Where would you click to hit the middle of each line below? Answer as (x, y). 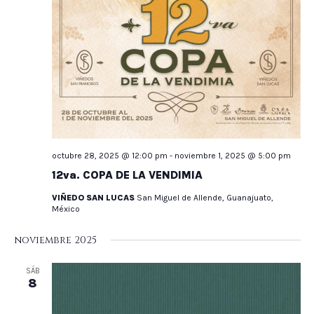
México (66, 209)
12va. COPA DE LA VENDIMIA (127, 175)
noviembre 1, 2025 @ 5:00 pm (232, 155)
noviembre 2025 (55, 240)
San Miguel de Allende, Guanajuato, (205, 197)
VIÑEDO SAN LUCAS (94, 197)
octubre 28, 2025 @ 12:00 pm (109, 155)
